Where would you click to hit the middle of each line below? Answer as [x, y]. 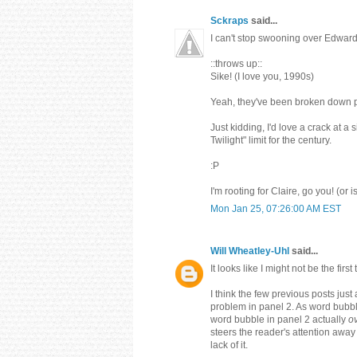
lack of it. [229, 345]
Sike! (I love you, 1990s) [262, 76]
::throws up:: [236, 63]
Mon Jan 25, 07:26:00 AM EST [276, 208]
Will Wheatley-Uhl [250, 251]
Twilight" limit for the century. [271, 140]
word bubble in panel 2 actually [279, 319]
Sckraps [229, 20]
